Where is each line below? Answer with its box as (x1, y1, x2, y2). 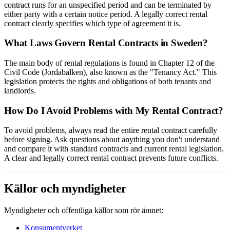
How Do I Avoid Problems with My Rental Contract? (4, 105, 224, 116)
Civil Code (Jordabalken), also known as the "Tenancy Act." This (4, 68, 217, 76)
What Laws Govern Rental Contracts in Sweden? (4, 37, 208, 49)
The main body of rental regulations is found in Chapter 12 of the (4, 59, 215, 67)
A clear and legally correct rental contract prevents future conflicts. (4, 154, 218, 163)
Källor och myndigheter (4, 182, 127, 196)
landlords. (4, 86, 36, 95)
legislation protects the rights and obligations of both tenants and (4, 77, 211, 86)
